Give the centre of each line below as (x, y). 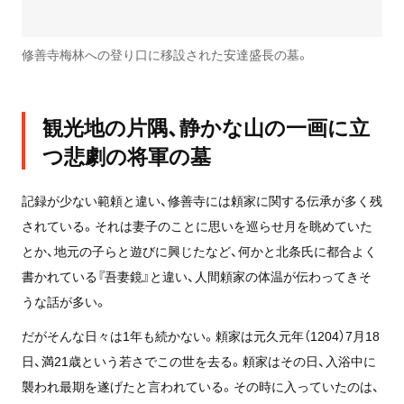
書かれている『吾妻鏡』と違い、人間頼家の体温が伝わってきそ (196, 276)
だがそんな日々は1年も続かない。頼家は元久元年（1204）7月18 (200, 336)
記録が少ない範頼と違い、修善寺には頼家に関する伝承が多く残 (202, 201)
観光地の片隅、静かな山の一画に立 (206, 127)
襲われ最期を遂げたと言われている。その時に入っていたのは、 (200, 386)
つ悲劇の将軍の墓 (126, 156)
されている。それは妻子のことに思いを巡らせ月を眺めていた (197, 226)
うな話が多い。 (64, 302)
